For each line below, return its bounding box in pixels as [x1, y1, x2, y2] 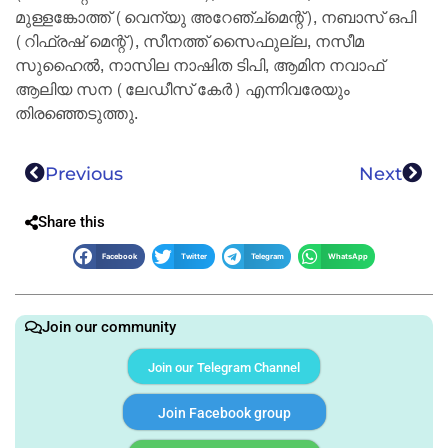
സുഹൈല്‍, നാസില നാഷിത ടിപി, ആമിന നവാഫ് [15, 51, 384, 81]
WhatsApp [327, 251, 368, 261]
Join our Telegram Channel [148, 359, 300, 375]
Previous [45, 162, 123, 185]
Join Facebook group [157, 404, 291, 421]
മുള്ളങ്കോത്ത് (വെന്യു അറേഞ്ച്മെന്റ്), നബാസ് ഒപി [15, 3, 416, 33]
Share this [38, 212, 105, 231]
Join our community [42, 317, 176, 336]
